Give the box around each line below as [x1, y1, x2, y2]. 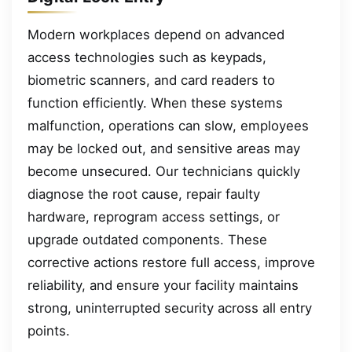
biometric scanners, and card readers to [27, 71, 275, 88]
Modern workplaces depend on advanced [27, 26, 284, 42]
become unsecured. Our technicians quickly [27, 163, 300, 179]
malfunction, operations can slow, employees [27, 117, 309, 134]
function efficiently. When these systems [27, 94, 283, 111]
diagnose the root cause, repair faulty [27, 185, 260, 202]
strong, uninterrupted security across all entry [27, 299, 312, 316]
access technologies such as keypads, [27, 49, 266, 65]
